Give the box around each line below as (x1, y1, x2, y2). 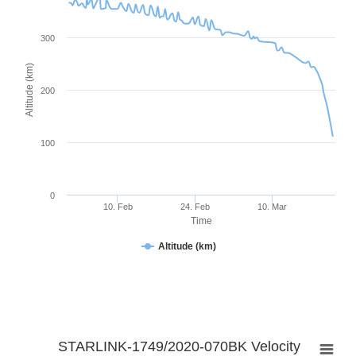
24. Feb (180, 201, 210, 211)
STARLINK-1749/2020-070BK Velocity (57, 338, 300, 354)
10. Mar (257, 201, 288, 211)
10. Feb (103, 201, 133, 211)
